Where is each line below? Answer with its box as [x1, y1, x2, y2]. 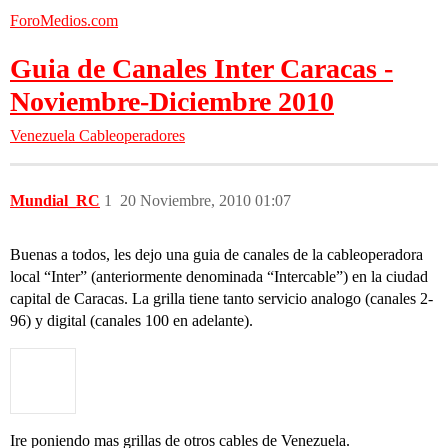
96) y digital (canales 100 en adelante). [10, 312, 253, 329]
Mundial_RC [10, 192, 100, 209]
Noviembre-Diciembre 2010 [10, 86, 334, 117]
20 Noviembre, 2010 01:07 [120, 192, 291, 209]
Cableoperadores [79, 127, 185, 144]
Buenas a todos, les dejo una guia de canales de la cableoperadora [10, 246, 423, 263]
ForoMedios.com [10, 12, 118, 29]
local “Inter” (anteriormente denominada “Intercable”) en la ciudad [10, 268, 428, 285]
